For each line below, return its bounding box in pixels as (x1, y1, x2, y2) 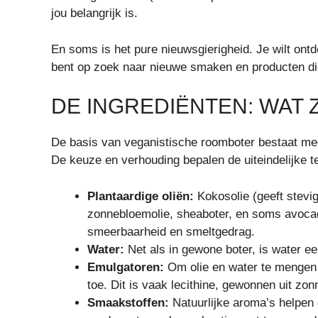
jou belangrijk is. (51, 6, 138, 21)
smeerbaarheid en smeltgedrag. (87, 224, 255, 238)
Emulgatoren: (87, 260, 164, 274)
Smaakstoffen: (87, 295, 169, 309)
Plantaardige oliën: (87, 189, 194, 203)
